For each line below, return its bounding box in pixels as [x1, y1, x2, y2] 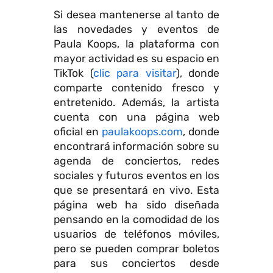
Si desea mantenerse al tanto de [54, 9, 219, 21]
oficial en [54, 126, 102, 138]
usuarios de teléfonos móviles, [54, 228, 219, 240]
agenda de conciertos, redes [54, 155, 219, 167]
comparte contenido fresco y [54, 82, 219, 94]
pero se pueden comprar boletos [54, 243, 219, 255]
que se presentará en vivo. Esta [54, 184, 219, 196]
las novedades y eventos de [54, 23, 219, 35]
